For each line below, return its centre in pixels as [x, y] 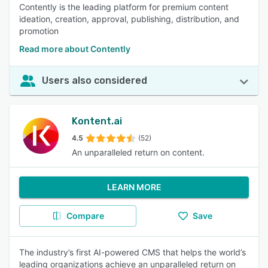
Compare [85, 216]
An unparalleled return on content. [138, 152]
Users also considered [95, 80]
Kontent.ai [97, 121]
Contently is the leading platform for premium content [124, 7]
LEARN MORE [134, 187]
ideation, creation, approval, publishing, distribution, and [129, 19]
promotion [39, 31]
